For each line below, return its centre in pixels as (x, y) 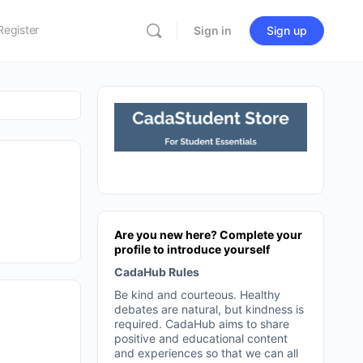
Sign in (213, 30)
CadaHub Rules (157, 271)
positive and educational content (201, 338)
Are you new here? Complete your (208, 234)
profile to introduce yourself (192, 249)
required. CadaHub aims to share (202, 323)
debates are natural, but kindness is (209, 309)
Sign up (287, 30)
